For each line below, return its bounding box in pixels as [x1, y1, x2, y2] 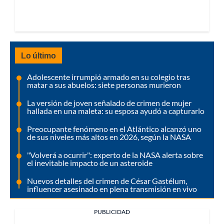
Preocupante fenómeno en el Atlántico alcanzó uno [27, 124, 201, 134]
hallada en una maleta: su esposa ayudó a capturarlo [27, 106, 204, 116]
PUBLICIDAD [94, 208, 130, 216]
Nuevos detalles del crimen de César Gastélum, [27, 176, 187, 186]
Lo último [21, 50, 56, 60]
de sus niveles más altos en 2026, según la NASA [27, 132, 191, 142]
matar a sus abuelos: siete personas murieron [27, 80, 181, 90]
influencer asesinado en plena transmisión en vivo [27, 184, 197, 194]
